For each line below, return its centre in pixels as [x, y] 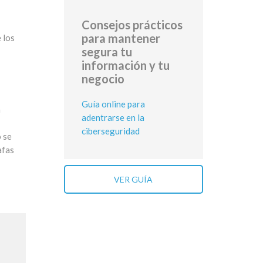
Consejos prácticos [132, 24]
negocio [103, 78]
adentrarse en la [113, 117]
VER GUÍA [134, 179]
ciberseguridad [110, 131]
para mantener [121, 38]
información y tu [125, 65]
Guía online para [113, 104]
